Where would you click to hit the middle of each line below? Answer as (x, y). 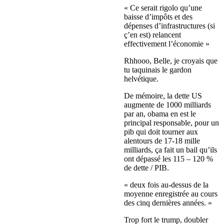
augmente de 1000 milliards (167, 105)
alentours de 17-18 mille (162, 141)
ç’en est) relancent (152, 35)
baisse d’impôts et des (158, 17)
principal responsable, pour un (171, 123)
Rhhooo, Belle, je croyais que (171, 61)
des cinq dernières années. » (168, 203)
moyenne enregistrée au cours (171, 194)
